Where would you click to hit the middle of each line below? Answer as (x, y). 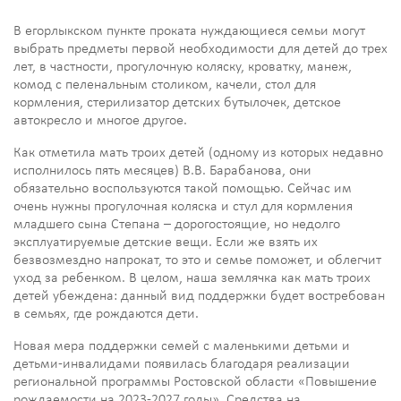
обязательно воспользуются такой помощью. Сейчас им (183, 189)
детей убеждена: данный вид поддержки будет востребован (199, 297)
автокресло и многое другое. (100, 121)
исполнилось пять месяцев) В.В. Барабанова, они (162, 171)
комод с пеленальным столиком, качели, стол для (165, 85)
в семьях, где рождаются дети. (106, 315)
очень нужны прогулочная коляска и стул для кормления (183, 207)
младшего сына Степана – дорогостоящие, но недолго (177, 225)
